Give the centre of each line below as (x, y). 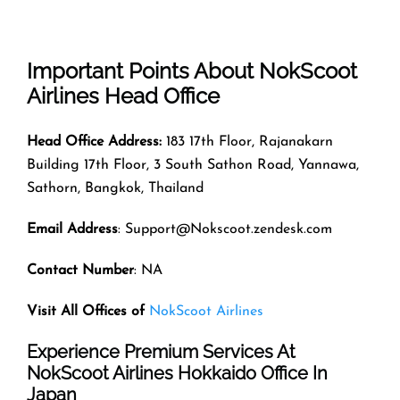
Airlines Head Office (123, 96)
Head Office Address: (94, 142)
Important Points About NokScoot (192, 71)
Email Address (72, 229)
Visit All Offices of (86, 311)
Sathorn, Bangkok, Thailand (115, 188)
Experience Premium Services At (161, 351)
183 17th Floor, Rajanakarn (247, 142)
